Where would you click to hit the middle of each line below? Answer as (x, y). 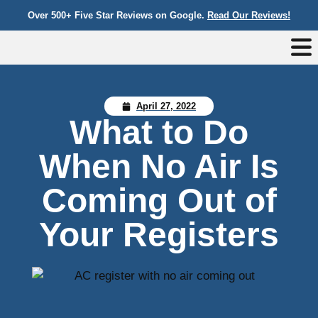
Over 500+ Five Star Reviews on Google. (117, 15)
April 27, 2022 (166, 106)
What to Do (159, 132)
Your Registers (159, 235)
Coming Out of (159, 201)
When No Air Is (159, 166)
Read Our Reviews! (249, 15)
